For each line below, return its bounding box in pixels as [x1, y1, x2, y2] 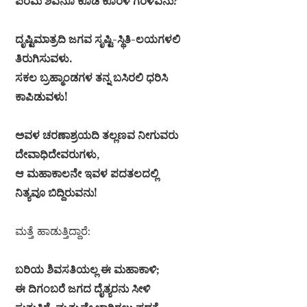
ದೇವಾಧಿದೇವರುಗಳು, [15, 147, 100, 162]
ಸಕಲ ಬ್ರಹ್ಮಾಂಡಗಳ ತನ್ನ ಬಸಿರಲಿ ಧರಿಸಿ [15, 71, 169, 85]
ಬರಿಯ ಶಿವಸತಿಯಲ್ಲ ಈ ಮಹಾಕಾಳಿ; [15, 262, 160, 277]
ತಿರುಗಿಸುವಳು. [15, 51, 73, 66]
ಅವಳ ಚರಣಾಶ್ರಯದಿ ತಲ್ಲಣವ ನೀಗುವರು [15, 128, 179, 143]
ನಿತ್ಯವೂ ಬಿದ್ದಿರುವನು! [15, 186, 101, 200]
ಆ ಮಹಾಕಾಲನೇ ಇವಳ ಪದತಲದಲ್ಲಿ [15, 167, 159, 181]
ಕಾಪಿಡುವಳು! [15, 90, 71, 104]
